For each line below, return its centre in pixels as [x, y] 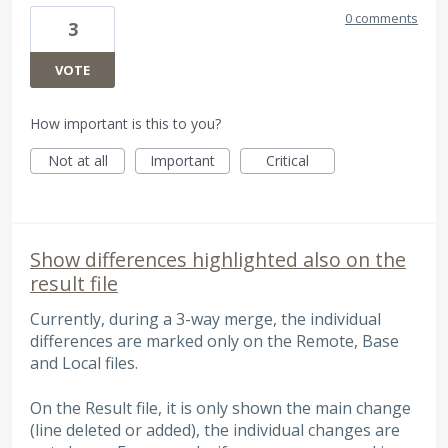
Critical [287, 161]
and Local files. [84, 363]
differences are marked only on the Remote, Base [214, 341]
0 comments [381, 18]
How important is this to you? [125, 124]
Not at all [77, 161]
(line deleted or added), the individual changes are [215, 429]
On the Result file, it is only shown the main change [220, 407]
